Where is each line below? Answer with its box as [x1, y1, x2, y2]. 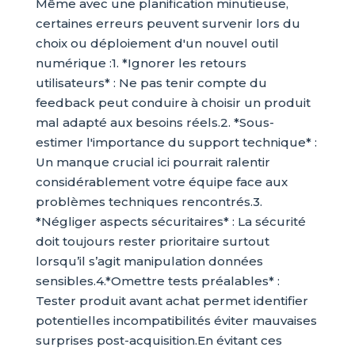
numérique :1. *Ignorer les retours [35, 55, 246, 71]
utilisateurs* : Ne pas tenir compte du [35, 75, 267, 91]
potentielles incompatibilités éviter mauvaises [35, 313, 317, 329]
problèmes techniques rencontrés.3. [35, 194, 262, 210]
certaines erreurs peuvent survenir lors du [35, 16, 300, 32]
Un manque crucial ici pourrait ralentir [35, 155, 270, 170]
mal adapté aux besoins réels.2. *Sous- [35, 115, 274, 131]
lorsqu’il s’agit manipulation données [35, 254, 263, 269]
